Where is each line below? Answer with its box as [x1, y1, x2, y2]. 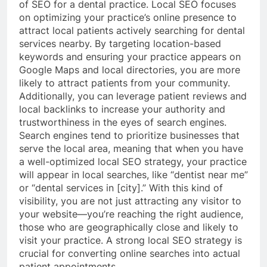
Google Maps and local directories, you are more [19, 63, 240, 76]
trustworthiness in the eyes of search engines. [19, 116, 226, 128]
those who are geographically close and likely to [19, 221, 238, 233]
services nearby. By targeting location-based [19, 37, 221, 49]
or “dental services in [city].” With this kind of [19, 181, 223, 194]
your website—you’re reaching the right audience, [19, 207, 243, 220]
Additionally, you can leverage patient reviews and [19, 89, 247, 102]
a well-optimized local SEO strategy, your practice [19, 155, 247, 167]
